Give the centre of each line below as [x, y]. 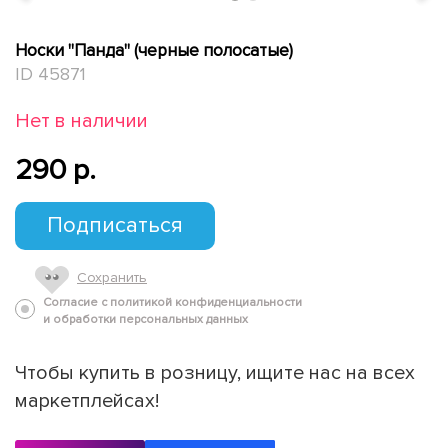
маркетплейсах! [87, 400]
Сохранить [112, 277]
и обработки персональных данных [145, 319]
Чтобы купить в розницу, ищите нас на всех [215, 372]
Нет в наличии [81, 120]
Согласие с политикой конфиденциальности [172, 302]
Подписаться [115, 225]
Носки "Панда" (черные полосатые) [154, 50]
